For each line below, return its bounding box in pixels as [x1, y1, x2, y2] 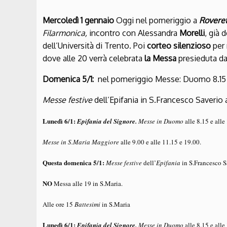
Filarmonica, [43, 28, 89, 39]
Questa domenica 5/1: [43, 158, 106, 168]
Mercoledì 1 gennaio [43, 15, 114, 26]
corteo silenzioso [147, 41, 213, 51]
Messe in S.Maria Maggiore [43, 137, 119, 147]
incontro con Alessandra [89, 28, 179, 39]
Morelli [179, 28, 205, 39]
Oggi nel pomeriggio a [114, 15, 199, 26]
